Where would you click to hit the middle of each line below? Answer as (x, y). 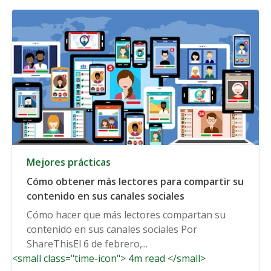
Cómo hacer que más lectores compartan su (126, 214)
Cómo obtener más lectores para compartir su (135, 181)
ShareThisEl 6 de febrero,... (87, 243)
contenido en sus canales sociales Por (112, 229)
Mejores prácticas (69, 162)
